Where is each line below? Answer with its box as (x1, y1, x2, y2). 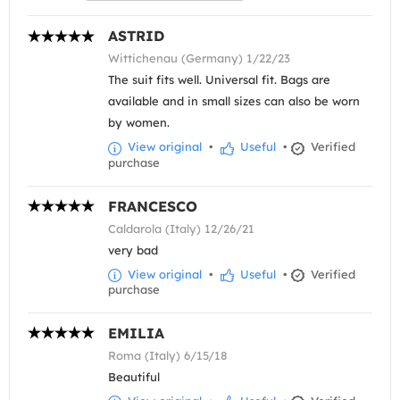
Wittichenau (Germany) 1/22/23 (108, 51, 290, 66)
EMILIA (108, 323, 164, 342)
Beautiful (108, 369, 160, 384)
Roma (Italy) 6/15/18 (108, 347, 228, 362)
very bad (108, 242, 158, 257)
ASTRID (108, 27, 164, 46)
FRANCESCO (108, 196, 197, 215)
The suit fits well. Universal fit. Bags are (108, 72, 330, 87)
